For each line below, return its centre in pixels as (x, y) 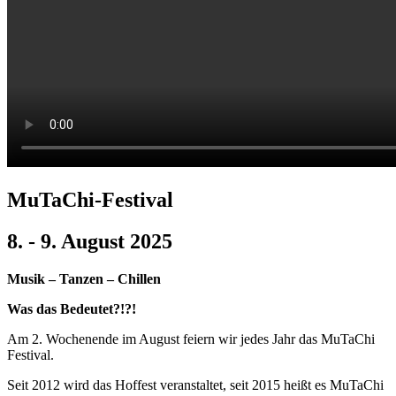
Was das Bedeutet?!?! (72, 308)
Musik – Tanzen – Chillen (84, 278)
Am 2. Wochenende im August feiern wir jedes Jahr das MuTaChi (191, 339)
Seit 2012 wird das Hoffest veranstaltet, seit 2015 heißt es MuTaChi (195, 385)
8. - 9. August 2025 (90, 241)
